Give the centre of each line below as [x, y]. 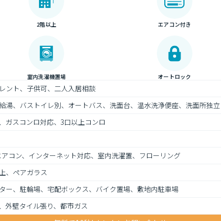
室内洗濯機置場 [46, 76]
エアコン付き [175, 24]
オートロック [175, 76]
